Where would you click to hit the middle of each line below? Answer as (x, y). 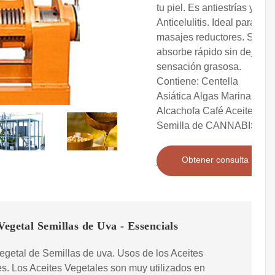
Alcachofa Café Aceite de (211, 111)
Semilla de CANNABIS (207, 126)
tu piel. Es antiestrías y (205, 8)
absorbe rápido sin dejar (209, 52)
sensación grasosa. (199, 67)
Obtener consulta (215, 160)
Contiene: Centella (197, 82)
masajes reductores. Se (208, 37)
